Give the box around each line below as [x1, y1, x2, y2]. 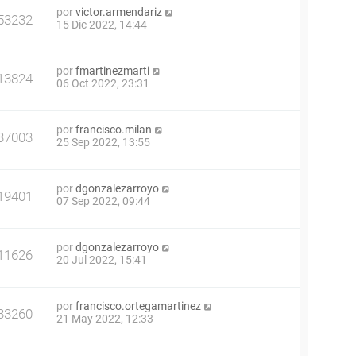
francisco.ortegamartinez [75, 300, 201, 313]
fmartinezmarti [75, 64, 149, 78]
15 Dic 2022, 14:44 [56, 18, 147, 32]
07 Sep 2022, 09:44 [56, 195, 150, 208]
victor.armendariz [75, 6, 162, 19]
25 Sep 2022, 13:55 [56, 136, 150, 149]
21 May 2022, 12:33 [56, 312, 153, 326]
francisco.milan [75, 123, 152, 137]
